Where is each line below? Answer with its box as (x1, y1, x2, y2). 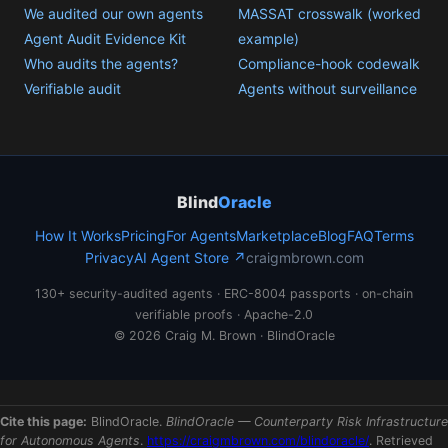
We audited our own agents (24, 5, 203, 23)
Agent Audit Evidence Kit (24, 30, 186, 48)
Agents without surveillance (238, 80, 417, 98)
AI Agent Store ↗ (133, 249, 246, 267)
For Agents (165, 227, 236, 245)
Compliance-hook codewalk (238, 55, 420, 73)
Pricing (120, 227, 166, 245)
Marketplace (235, 227, 318, 245)
